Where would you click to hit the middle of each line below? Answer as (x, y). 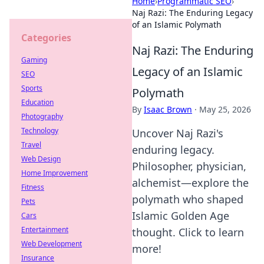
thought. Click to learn (188, 232)
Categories (46, 38)
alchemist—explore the (190, 183)
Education (37, 102)
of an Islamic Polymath (177, 24)
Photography (42, 116)
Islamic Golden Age (181, 216)
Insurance (38, 258)
